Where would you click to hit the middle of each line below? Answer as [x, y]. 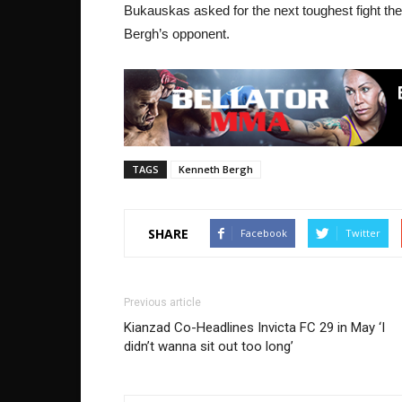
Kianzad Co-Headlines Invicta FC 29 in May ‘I [254, 328]
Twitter [363, 233]
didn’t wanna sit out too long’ [209, 347]
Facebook [264, 233]
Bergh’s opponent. [177, 34]
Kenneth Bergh [216, 170]
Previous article [162, 303]
